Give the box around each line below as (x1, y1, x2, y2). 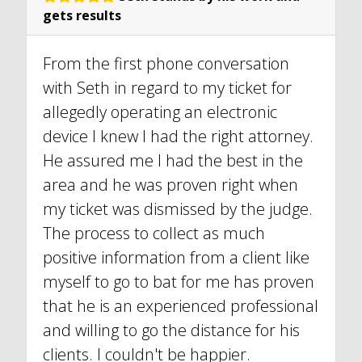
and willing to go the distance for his (43, 319, 300, 342)
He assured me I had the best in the (43, 149, 303, 172)
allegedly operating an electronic (43, 101, 277, 124)
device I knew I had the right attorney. (43, 125, 314, 148)
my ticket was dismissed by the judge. (43, 198, 313, 221)
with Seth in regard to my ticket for (43, 77, 292, 99)
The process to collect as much (43, 222, 265, 245)
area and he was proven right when (43, 174, 298, 196)
